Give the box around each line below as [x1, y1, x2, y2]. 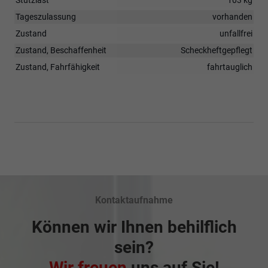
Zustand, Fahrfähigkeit [16, 62, 100, 72]
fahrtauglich [207, 62, 252, 72]
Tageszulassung [16, 11, 76, 22]
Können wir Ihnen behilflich [31, 217, 237, 237]
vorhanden [212, 11, 252, 22]
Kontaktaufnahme [95, 194, 173, 206]
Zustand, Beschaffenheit [16, 45, 106, 55]
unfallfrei [220, 28, 252, 38]
